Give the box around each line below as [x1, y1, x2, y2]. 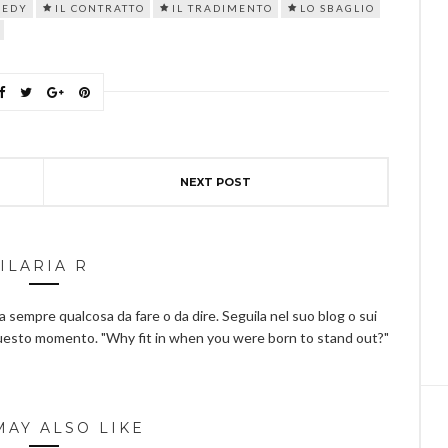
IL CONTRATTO [55, 2, 145, 14]
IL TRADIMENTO [172, 2, 273, 14]
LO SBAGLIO [300, 2, 375, 14]
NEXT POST [180, 175, 251, 189]
